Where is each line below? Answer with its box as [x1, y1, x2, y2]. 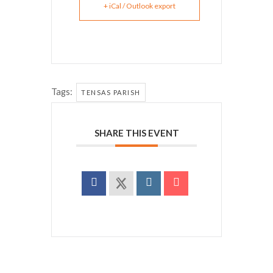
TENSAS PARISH [81, 88, 141, 96]
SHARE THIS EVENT [94, 127, 179, 138]
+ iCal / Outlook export [104, 1, 175, 10]
